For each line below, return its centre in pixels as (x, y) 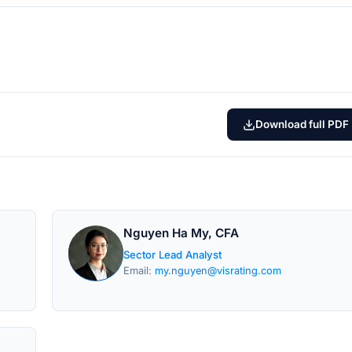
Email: (139, 271)
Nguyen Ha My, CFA (181, 233)
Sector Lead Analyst (172, 255)
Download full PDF (302, 124)
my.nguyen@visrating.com (218, 271)
